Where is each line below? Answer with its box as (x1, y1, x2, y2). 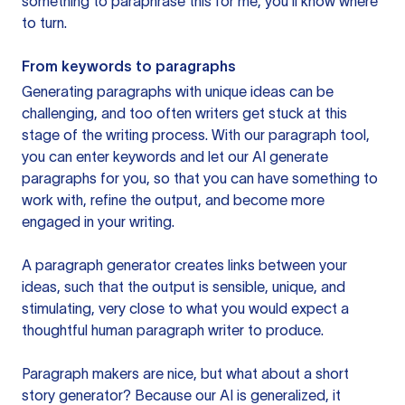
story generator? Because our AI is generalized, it (22, 387, 341, 403)
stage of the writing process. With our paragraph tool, (22, 127, 370, 143)
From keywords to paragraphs (22, 58, 236, 74)
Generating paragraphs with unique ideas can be (22, 83, 334, 99)
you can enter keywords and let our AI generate (22, 148, 328, 165)
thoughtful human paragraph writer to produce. (22, 322, 324, 338)
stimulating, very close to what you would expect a (22, 300, 349, 316)
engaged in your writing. (22, 213, 174, 230)
